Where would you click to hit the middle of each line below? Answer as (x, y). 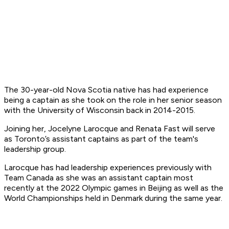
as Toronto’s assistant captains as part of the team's (101, 139)
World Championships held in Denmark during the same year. (113, 198)
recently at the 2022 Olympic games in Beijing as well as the (114, 188)
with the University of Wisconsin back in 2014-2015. (100, 110)
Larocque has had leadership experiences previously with (108, 168)
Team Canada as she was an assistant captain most (99, 178)
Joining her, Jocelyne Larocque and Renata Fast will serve (110, 129)
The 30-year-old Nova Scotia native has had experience (106, 90)
